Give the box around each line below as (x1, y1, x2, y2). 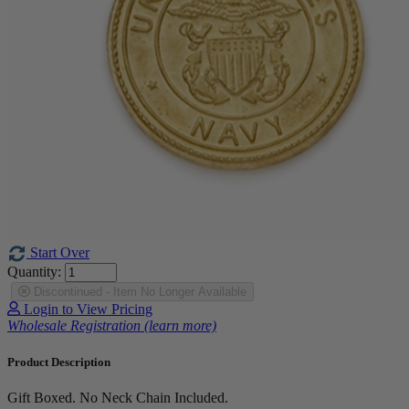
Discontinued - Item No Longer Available (30, 285, 246, 299)
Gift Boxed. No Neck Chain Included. (7, 389, 228, 405)
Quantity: (7, 264, 61, 280)
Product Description (7, 354, 110, 369)
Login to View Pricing (20, 301, 152, 318)
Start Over (26, 244, 89, 260)
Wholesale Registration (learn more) (7, 318, 216, 334)
